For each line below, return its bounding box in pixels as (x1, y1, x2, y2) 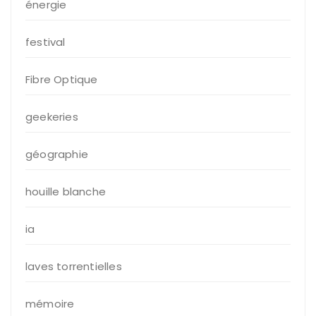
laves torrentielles (25, 258, 122, 274)
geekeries (25, 109, 78, 124)
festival (25, 34, 66, 49)
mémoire (25, 296, 75, 311)
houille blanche (25, 183, 106, 199)
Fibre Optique (25, 71, 98, 87)
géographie (25, 146, 88, 162)
